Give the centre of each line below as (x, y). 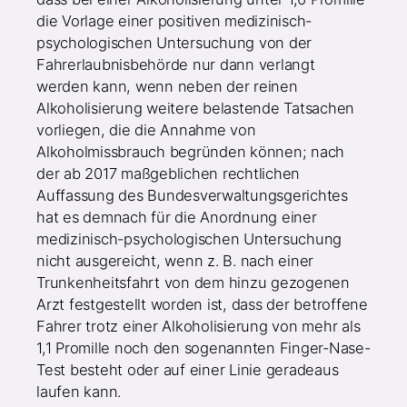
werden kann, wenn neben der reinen (167, 87)
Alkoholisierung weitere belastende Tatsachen (196, 109)
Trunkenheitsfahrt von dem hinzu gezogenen (193, 283)
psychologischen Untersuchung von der (174, 43)
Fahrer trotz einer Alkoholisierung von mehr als (199, 327)
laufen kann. (79, 392)
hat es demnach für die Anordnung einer (177, 218)
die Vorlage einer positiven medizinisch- (174, 21)
